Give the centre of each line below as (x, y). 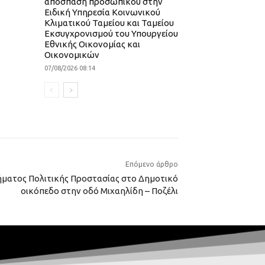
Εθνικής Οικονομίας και (92, 44)
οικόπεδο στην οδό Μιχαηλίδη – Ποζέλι (99, 191)
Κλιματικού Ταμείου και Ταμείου (109, 23)
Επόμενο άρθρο (152, 164)
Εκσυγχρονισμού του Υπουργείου (111, 34)
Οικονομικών (72, 55)
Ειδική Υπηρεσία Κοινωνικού (102, 12)
